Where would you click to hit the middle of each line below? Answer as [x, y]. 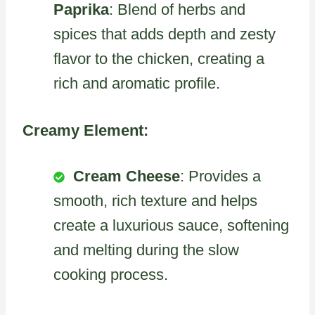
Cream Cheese [127, 176]
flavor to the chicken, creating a [159, 58]
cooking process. [111, 274]
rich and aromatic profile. [137, 83]
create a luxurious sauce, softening [171, 225]
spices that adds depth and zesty [165, 34]
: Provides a [220, 176]
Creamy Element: [85, 130]
